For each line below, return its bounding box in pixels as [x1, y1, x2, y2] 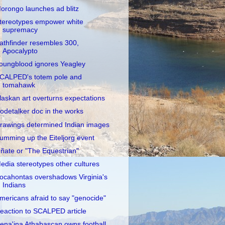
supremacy [2, 26, 38, 34]
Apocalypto [2, 47, 38, 55]
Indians [2, 181, 26, 189]
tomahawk [2, 81, 35, 89]
